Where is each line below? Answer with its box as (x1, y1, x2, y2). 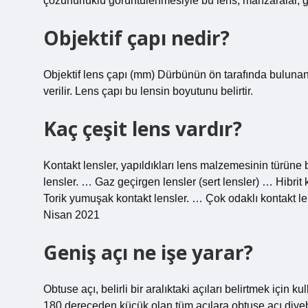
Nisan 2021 (43, 209, 100, 221)
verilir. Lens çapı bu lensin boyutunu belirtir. (43, 85, 253, 97)
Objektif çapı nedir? (43, 25, 230, 51)
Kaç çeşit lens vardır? (43, 115, 242, 142)
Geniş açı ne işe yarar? (43, 239, 253, 265)
